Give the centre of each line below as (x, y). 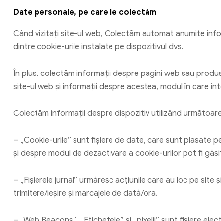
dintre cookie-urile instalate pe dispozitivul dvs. (98, 47)
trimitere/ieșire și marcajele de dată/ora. (86, 193)
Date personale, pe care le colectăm (85, 12)
